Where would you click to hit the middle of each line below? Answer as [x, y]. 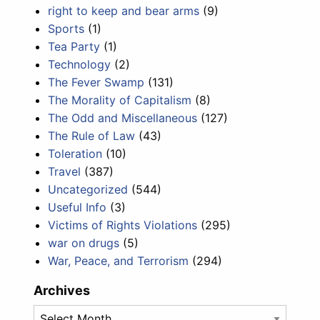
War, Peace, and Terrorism [119, 260]
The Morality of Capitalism [120, 100]
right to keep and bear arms [124, 10]
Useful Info [77, 207]
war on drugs [84, 242]
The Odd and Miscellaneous [123, 117]
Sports [66, 28]
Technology [80, 64]
